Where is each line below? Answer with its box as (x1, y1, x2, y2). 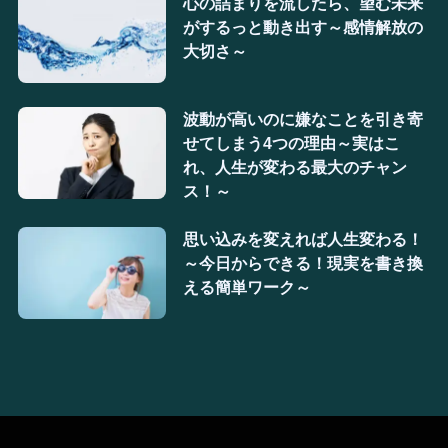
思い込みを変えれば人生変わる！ (182, 230, 423, 249)
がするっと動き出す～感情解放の (182, 18, 423, 37)
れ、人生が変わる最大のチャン (182, 158, 407, 177)
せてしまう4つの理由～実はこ (182, 134, 400, 153)
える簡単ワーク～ (182, 278, 311, 297)
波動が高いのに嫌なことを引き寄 (182, 110, 423, 129)
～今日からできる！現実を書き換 (182, 254, 423, 273)
